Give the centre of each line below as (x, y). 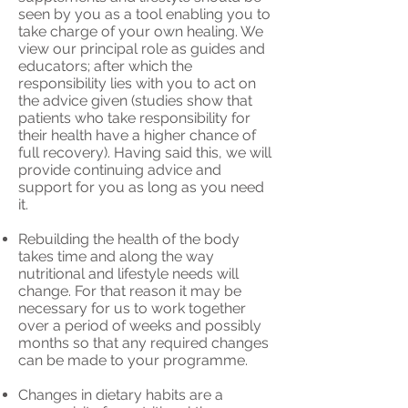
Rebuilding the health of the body (129, 239)
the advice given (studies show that (135, 101)
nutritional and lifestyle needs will (128, 274)
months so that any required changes (143, 343)
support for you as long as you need (141, 187)
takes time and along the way (116, 256)
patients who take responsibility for (134, 118)
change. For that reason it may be (130, 291)
